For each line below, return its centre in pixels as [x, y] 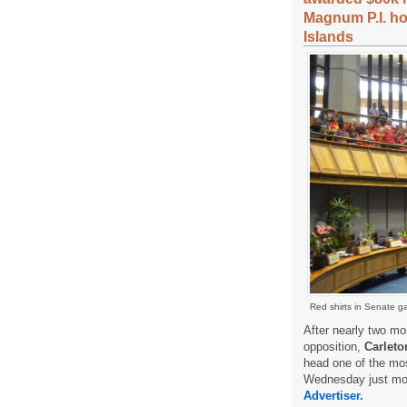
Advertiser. [333, 396]
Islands [328, 36]
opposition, [334, 347]
